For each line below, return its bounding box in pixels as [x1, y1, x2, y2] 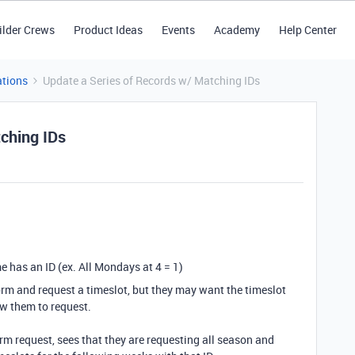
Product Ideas [73, 22, 143, 37]
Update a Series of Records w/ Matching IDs [43, 73, 260, 88]
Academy [213, 22, 260, 37]
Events [161, 22, 195, 37]
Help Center [278, 22, 337, 37]
